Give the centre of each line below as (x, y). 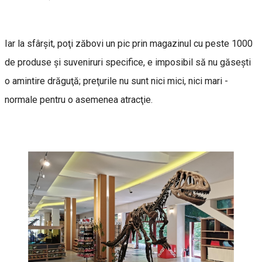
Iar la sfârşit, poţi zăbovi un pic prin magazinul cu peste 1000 (129, 44)
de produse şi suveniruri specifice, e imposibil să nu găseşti (128, 63)
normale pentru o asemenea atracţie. (79, 100)
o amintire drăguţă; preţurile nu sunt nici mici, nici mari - (116, 81)
